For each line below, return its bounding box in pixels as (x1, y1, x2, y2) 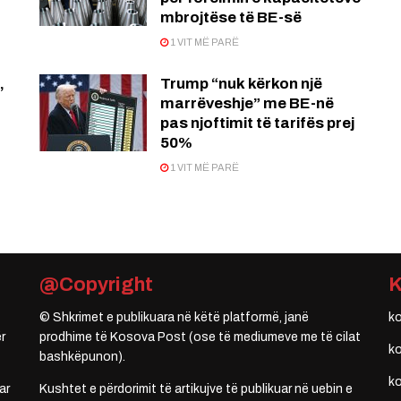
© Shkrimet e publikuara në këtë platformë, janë (39, 311, 309, 325)
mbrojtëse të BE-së (160, 9, 302, 27)
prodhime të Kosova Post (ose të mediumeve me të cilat (39, 330, 361, 345)
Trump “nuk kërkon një (160, 75, 322, 93)
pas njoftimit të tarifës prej (160, 115, 354, 132)
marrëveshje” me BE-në (160, 95, 334, 113)
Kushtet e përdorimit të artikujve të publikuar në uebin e (39, 382, 353, 397)
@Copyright (39, 274, 153, 296)
